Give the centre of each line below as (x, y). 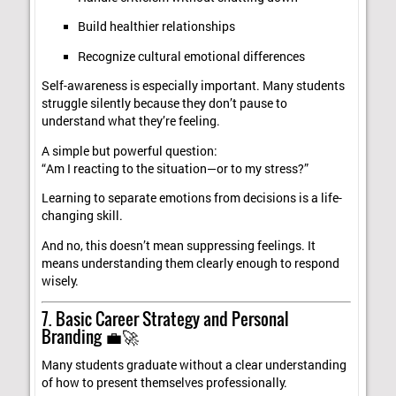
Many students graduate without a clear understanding (194, 366)
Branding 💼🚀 (91, 335)
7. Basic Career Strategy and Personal (166, 318)
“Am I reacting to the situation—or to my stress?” (175, 168)
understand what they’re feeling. (131, 122)
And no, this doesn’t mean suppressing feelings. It (179, 245)
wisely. (61, 281)
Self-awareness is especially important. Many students (194, 86)
